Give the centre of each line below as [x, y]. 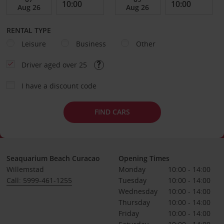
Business [91, 43]
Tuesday [132, 180]
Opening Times [144, 158]
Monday [132, 169]
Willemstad [25, 169]
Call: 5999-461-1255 [39, 180]
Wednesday [138, 191]
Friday [128, 213]
